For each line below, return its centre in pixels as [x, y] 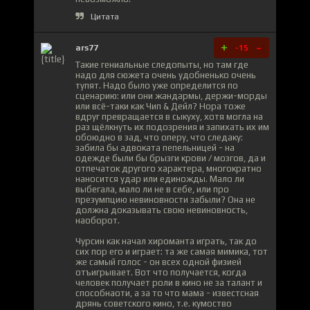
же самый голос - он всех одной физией [158, 262]
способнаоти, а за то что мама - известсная [167, 293]
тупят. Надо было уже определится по [157, 85]
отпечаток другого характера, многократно [168, 168]
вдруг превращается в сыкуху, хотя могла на [169, 116]
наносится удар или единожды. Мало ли [160, 179]
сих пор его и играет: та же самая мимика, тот [172, 251]
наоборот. [98, 220]
